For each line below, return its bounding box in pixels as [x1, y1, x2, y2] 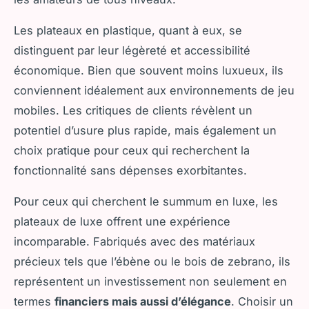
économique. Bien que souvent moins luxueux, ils [14, 63, 283, 78]
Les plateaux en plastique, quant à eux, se [14, 23, 242, 38]
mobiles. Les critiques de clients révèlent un [14, 103, 252, 118]
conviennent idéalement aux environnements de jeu [14, 83, 295, 98]
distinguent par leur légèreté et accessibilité [14, 43, 250, 58]
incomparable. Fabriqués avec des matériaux [14, 235, 255, 249]
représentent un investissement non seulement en [14, 275, 287, 289]
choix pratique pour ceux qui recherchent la [14, 143, 250, 158]
